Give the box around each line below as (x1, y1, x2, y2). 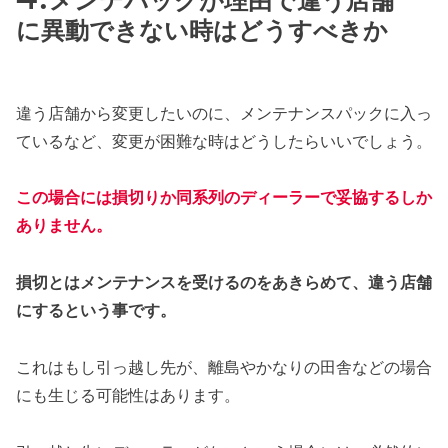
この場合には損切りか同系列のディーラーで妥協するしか (16, 189, 432, 207)
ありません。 (16, 217, 112, 235)
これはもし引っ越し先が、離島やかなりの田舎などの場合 (16, 359, 432, 377)
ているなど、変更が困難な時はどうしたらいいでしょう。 (16, 132, 432, 150)
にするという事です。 (16, 302, 176, 320)
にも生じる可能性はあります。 (16, 387, 240, 405)
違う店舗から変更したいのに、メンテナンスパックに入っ (16, 104, 432, 122)
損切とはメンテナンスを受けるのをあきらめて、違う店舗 (16, 274, 432, 292)
